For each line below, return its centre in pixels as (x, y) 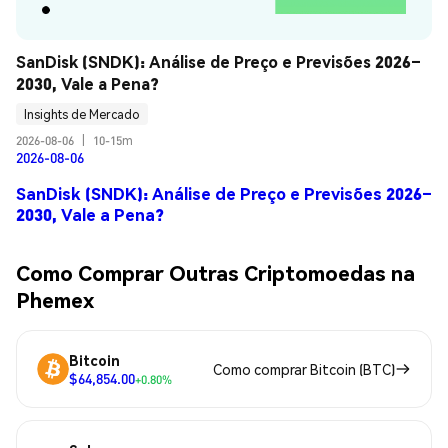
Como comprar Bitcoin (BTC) (304, 368)
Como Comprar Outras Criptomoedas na (215, 272)
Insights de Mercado (82, 114)
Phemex (55, 299)
